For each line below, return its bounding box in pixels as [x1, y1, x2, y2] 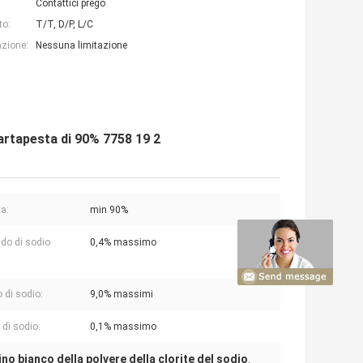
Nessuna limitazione [36, 40, 127, 52]
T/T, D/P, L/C [36, 19, 93, 31]
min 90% [90, 204, 128, 216]
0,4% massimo [90, 237, 156, 249]
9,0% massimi [90, 288, 153, 301]
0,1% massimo [90, 321, 156, 333]
